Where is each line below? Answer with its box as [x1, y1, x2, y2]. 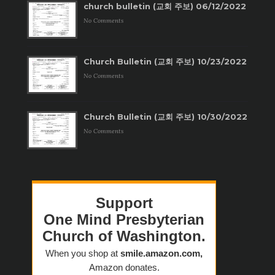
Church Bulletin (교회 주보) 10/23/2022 [83, 56, 247, 67]
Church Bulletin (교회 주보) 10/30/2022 [83, 112, 247, 122]
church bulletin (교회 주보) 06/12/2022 [83, 1, 246, 12]
